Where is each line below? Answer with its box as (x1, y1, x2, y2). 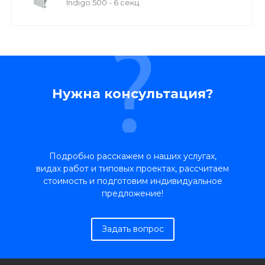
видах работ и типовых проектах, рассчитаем (36, 163, 229, 174)
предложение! (102, 188, 163, 199)
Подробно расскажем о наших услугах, (49, 151, 216, 161)
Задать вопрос (101, 224, 164, 234)
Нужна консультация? (51, 86, 214, 102)
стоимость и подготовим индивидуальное (43, 176, 222, 186)
